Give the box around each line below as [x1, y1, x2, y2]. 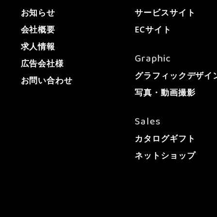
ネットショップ [135, 150, 196, 161]
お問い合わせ [20, 75, 73, 86]
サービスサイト [135, 7, 196, 18]
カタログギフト [135, 133, 196, 144]
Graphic [135, 51, 171, 67]
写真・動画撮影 [135, 87, 196, 98]
